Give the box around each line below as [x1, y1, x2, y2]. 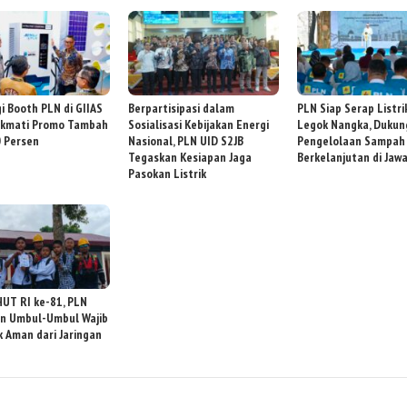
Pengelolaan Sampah [296, 133, 405, 150]
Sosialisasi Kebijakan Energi [128, 116, 270, 134]
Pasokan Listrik [128, 165, 207, 183]
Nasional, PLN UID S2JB [128, 133, 244, 150]
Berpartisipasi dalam [128, 100, 235, 117]
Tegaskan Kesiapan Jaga [128, 149, 253, 166]
